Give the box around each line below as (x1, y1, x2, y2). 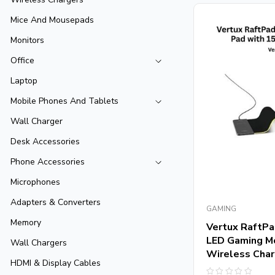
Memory (10, 217, 41, 228)
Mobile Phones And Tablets (10, 95, 118, 107)
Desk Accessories (10, 136, 80, 147)
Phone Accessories (10, 156, 85, 168)
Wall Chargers (10, 237, 67, 249)
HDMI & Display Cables (10, 257, 101, 269)
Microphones (10, 176, 60, 188)
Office (10, 55, 34, 66)
